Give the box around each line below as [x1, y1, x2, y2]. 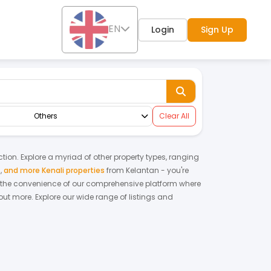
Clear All [158, 111, 189, 121]
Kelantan [126, 165, 159, 175]
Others [33, 111, 57, 121]
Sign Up [201, 23, 233, 36]
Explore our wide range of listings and [33, 192, 173, 202]
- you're [159, 165, 189, 175]
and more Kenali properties [4, 165, 105, 175]
